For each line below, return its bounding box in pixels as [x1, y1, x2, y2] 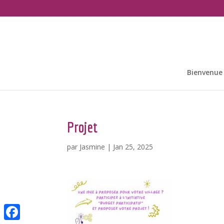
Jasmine [79, 142, 105, 151]
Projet [67, 118, 98, 135]
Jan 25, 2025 [113, 142, 153, 151]
